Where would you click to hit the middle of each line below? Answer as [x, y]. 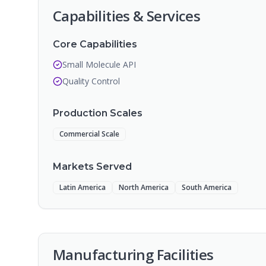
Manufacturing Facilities [133, 254]
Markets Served [92, 167]
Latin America [83, 187]
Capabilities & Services [127, 16]
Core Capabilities [95, 44]
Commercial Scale [89, 134]
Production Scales [98, 113]
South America [207, 187]
